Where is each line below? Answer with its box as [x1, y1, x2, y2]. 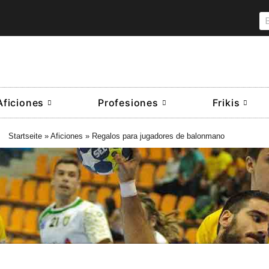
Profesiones [97, 97, 159, 109]
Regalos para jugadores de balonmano [92, 131, 225, 141]
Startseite [8, 131, 42, 141]
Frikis [212, 97, 240, 109]
